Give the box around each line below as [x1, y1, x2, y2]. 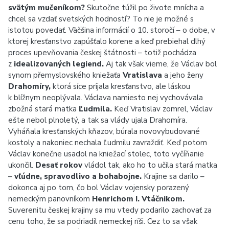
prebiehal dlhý [156, 36, 205, 47]
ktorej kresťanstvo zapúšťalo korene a [8, 36, 139, 47]
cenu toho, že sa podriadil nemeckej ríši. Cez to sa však [8, 216, 197, 226]
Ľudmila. [79, 104, 112, 114]
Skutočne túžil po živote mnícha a [85, 3, 204, 13]
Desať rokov [35, 160, 82, 170]
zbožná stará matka [8, 104, 79, 114]
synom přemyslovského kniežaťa [8, 70, 123, 80]
